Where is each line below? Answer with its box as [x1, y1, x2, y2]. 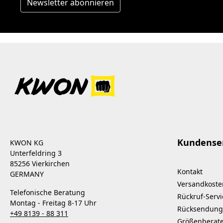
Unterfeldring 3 [10, 148, 62, 158]
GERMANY [10, 169, 44, 179]
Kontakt [177, 166, 203, 176]
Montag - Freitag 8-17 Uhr [10, 198, 97, 208]
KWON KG [10, 137, 43, 147]
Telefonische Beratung [10, 187, 85, 197]
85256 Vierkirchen [10, 158, 70, 168]
